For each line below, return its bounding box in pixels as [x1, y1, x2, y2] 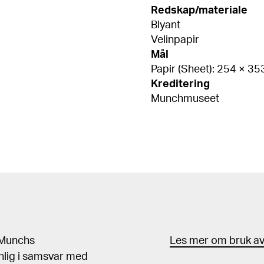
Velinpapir [151, 35, 199, 45]
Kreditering [151, 79, 210, 90]
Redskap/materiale [151, 5, 247, 16]
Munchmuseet [151, 94, 219, 104]
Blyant [151, 20, 180, 31]
